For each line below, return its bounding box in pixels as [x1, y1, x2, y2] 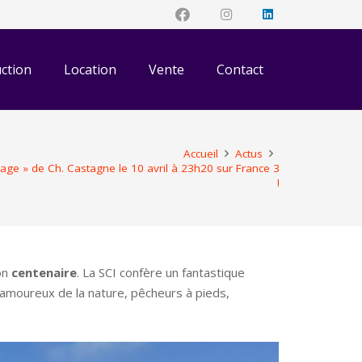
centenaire [11, 264, 77, 280]
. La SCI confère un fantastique [77, 264, 245, 280]
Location [64, 61, 117, 78]
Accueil [183, 146, 218, 161]
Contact [217, 61, 264, 78]
